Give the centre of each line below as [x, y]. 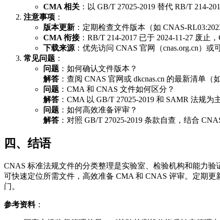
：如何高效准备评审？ [98, 110]
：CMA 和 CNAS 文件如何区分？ [117, 89]
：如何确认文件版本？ [98, 68]
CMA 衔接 [61, 37]
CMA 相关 [61, 6]
